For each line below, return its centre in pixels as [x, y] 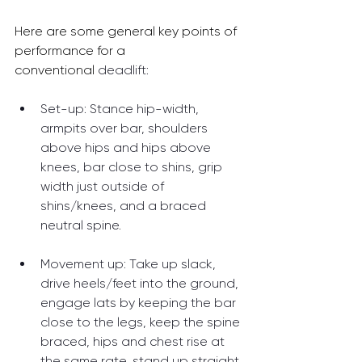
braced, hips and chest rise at [134, 342]
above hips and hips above [127, 148]
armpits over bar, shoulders [126, 128]
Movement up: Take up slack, [130, 264]
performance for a [72, 51]
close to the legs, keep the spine [142, 322]
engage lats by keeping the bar [140, 303]
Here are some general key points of [127, 32]
